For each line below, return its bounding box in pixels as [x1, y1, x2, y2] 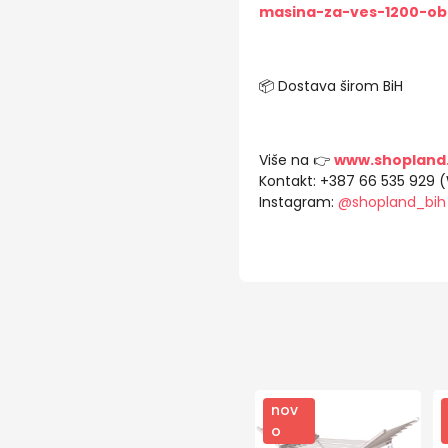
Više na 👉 [258, 150, 334, 170]
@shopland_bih [337, 192, 446, 212]
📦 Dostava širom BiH [258, 76, 403, 96]
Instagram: [258, 192, 338, 212]
